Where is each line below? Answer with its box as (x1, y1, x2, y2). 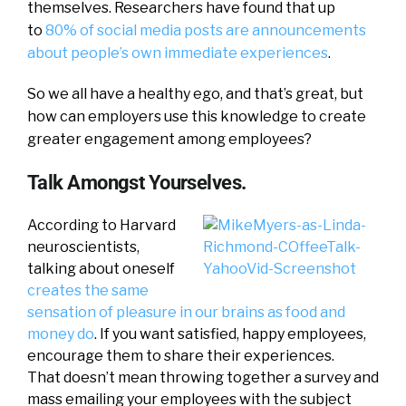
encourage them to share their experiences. (27, 347, 334, 364)
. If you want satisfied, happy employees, (94, 325, 366, 343)
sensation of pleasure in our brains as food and (27, 304, 345, 321)
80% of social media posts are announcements (45, 22, 366, 39)
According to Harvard (27, 217, 176, 234)
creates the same (27, 282, 149, 299)
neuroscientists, (27, 238, 140, 256)
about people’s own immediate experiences (27, 44, 328, 62)
